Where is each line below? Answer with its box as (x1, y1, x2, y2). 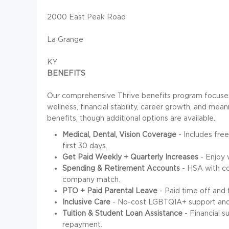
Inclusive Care (62, 198, 110, 206)
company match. (62, 175, 120, 184)
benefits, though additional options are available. (47, 114, 215, 122)
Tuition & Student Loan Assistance (62, 209, 182, 217)
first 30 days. (62, 142, 107, 150)
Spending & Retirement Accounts (62, 164, 180, 172)
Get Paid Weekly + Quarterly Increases (62, 153, 198, 161)
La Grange (47, 35, 83, 43)
